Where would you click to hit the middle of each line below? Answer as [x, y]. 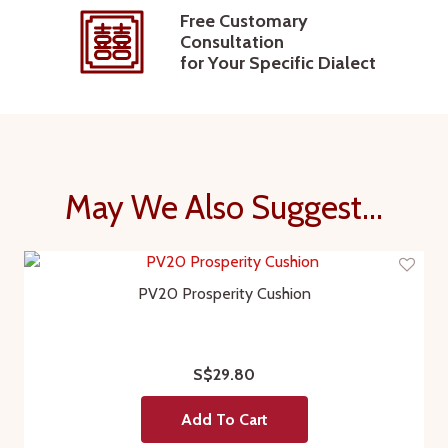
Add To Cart [224, 420]
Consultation [232, 41]
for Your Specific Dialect [278, 62]
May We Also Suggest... [224, 207]
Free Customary [244, 20]
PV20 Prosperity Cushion [224, 294]
